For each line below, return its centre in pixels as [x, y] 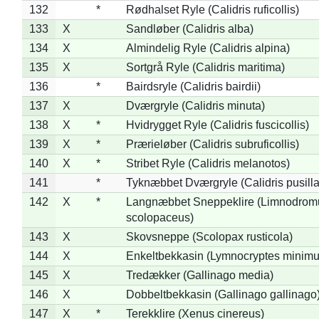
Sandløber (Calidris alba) [189, 28]
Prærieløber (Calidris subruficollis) [212, 144]
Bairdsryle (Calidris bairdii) [193, 86]
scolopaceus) [159, 217]
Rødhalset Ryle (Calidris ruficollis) [212, 9]
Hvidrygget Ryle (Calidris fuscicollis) [217, 125]
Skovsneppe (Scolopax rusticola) [209, 236]
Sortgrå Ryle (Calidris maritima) [205, 67]
